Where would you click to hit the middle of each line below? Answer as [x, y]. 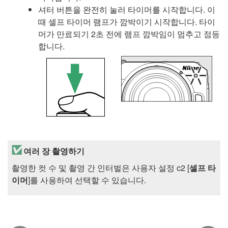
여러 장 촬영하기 [54, 151]
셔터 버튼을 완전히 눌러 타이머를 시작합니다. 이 [127, 10]
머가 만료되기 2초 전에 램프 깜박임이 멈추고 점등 [129, 34]
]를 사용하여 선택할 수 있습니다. [87, 180]
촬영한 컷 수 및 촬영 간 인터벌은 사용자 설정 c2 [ [101, 167]
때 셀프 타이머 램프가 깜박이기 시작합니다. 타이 [127, 22]
